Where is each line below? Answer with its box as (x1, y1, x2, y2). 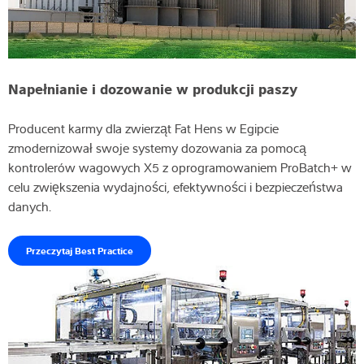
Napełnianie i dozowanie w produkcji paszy (8, 77, 297, 97)
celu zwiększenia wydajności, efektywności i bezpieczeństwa (8, 177, 343, 196)
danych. (8, 197, 54, 215)
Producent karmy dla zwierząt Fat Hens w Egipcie (8, 119, 279, 137)
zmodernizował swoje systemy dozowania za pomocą (8, 138, 306, 157)
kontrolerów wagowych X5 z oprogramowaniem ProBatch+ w (8, 158, 352, 176)
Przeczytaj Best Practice (26, 243, 133, 257)
